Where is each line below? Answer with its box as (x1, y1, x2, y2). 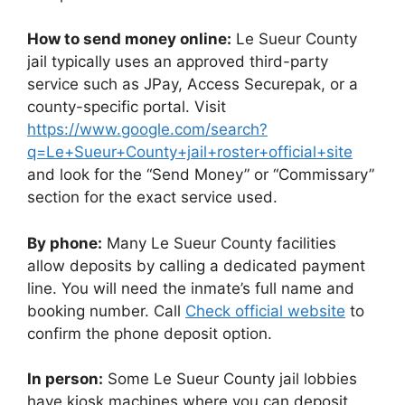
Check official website (185, 301, 345, 320)
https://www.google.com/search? (27, 120, 268, 138)
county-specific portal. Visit (27, 98, 226, 116)
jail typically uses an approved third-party (27, 52, 328, 71)
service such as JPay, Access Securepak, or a (27, 75, 358, 93)
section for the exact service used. (27, 188, 278, 206)
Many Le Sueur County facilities (102, 233, 336, 252)
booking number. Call (27, 301, 185, 320)
